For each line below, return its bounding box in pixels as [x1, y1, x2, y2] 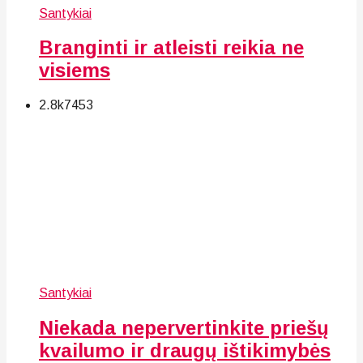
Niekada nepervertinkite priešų [39, 317, 329, 340]
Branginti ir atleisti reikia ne [39, 36, 304, 59]
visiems [39, 59, 110, 82]
